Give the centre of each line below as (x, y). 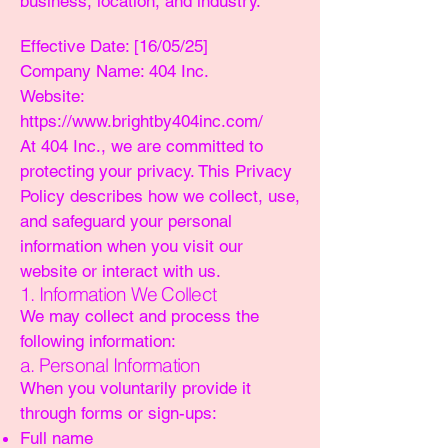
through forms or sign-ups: (118, 413)
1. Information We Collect (118, 294)
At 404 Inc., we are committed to (141, 146)
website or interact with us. (120, 271)
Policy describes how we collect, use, (160, 196)
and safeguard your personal (126, 221)
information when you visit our (131, 246)
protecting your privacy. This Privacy (156, 171)
